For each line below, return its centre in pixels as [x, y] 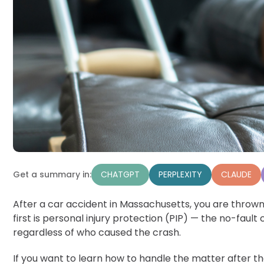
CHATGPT [120, 174]
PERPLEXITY [180, 174]
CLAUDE [236, 174]
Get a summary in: [52, 175]
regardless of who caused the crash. [97, 232]
